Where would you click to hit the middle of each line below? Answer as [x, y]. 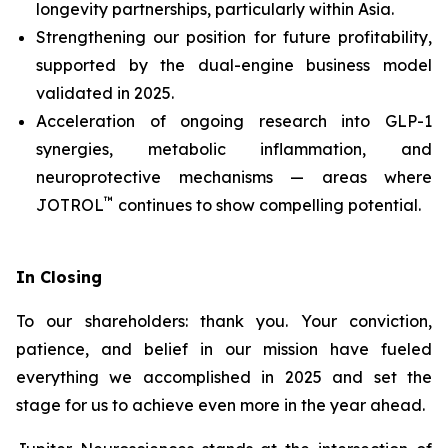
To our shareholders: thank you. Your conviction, [224, 321]
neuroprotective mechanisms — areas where [234, 177]
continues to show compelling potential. [267, 205]
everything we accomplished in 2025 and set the [224, 377]
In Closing [59, 277]
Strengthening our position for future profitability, [234, 37]
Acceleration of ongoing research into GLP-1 [234, 121]
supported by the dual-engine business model [234, 65]
